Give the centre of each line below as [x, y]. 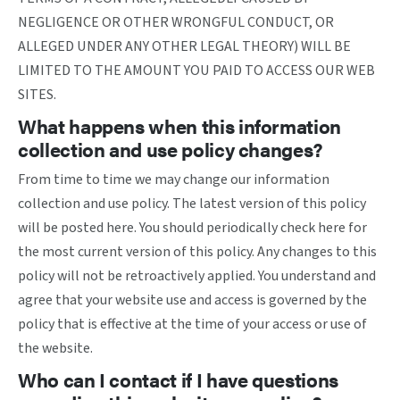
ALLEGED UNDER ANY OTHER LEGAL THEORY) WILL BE [184, 46]
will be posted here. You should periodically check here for [192, 228]
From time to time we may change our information [174, 179]
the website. [55, 348]
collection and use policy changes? [171, 149]
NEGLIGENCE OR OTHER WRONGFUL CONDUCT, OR [176, 22]
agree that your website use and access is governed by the [192, 300]
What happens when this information [180, 125]
